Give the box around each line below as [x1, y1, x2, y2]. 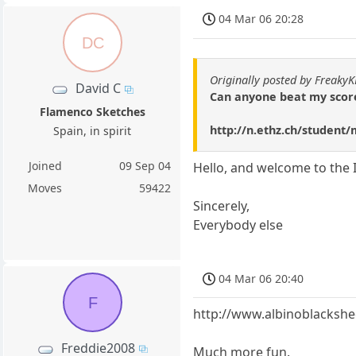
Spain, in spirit [53, 123, 132, 139]
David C [75, 79, 122, 98]
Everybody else [193, 215, 284, 234]
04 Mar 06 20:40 [219, 270, 304, 286]
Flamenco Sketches [39, 104, 145, 120]
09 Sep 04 [119, 158, 172, 174]
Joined [28, 158, 62, 174]
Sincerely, [193, 196, 250, 215]
